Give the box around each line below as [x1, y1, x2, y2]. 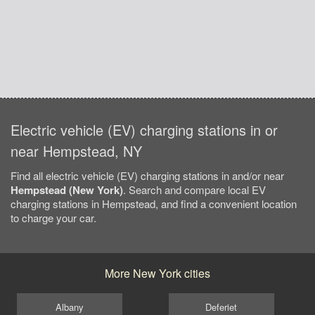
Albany [56, 300, 84, 314]
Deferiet [205, 300, 237, 314]
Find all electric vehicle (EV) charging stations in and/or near [11, 168, 284, 184]
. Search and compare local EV [123, 182, 266, 198]
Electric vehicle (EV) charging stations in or [11, 120, 278, 141]
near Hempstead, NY [11, 141, 142, 162]
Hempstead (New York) [11, 182, 123, 198]
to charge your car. [11, 210, 96, 226]
